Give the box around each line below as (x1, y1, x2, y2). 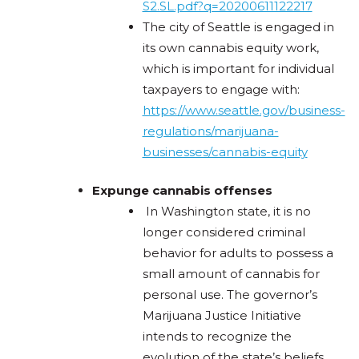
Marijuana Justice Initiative (142, 308, 301, 324)
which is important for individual (142, 60, 334, 76)
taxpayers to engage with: (142, 81, 300, 97)
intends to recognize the (142, 329, 292, 345)
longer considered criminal (142, 224, 305, 240)
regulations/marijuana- (142, 123, 279, 139)
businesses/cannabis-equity (142, 143, 308, 159)
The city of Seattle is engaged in (142, 18, 334, 34)
